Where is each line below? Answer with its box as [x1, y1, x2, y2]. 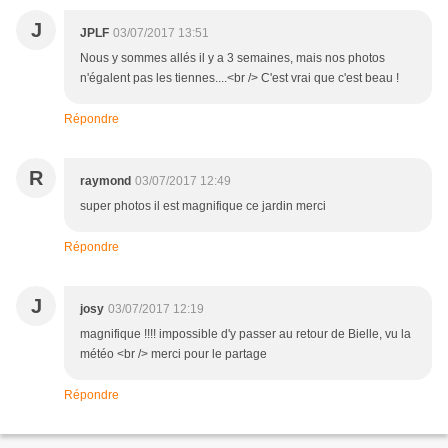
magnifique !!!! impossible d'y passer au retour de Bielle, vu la [80, 327, 411, 342]
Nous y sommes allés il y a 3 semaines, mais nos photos [80, 51, 385, 66]
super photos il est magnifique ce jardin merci [80, 199, 326, 214]
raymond [80, 174, 131, 189]
